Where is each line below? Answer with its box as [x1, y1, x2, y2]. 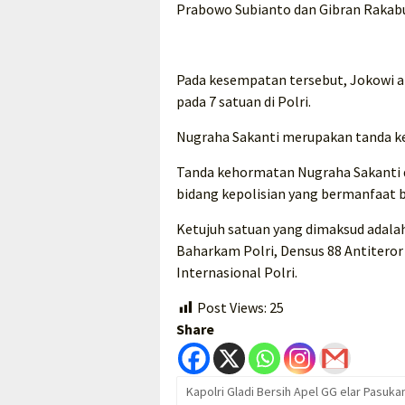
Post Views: [197, 298, 267, 316]
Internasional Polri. [176, 263, 297, 281]
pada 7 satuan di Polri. [176, 92, 311, 110]
